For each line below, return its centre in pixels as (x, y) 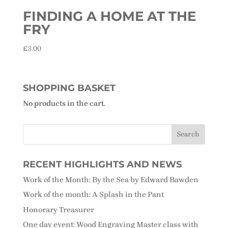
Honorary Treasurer (58, 209)
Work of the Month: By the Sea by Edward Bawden (110, 179)
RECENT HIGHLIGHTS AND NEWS (102, 164)
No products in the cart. (64, 103)
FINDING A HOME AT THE (109, 17)
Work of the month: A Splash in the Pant (93, 195)
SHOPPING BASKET (69, 88)
